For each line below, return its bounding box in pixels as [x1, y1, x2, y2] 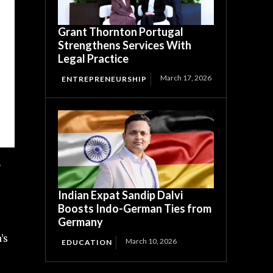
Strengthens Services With [58, 38, 192, 52]
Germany [58, 215, 104, 229]
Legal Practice [58, 52, 129, 66]
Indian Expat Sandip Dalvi [58, 188, 183, 202]
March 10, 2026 [126, 236, 177, 246]
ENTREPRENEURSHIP [62, 74, 147, 84]
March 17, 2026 [160, 73, 212, 83]
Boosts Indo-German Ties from [58, 202, 212, 216]
